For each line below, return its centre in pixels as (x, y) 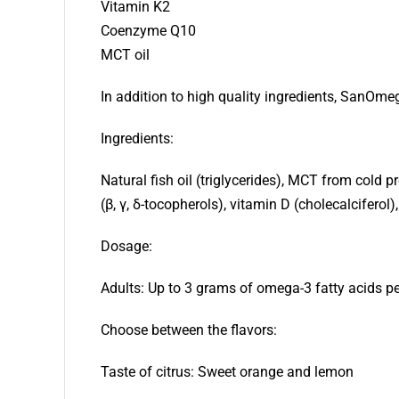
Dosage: (126, 247)
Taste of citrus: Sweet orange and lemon (227, 372)
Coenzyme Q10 (148, 31)
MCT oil (125, 55)
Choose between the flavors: (188, 330)
